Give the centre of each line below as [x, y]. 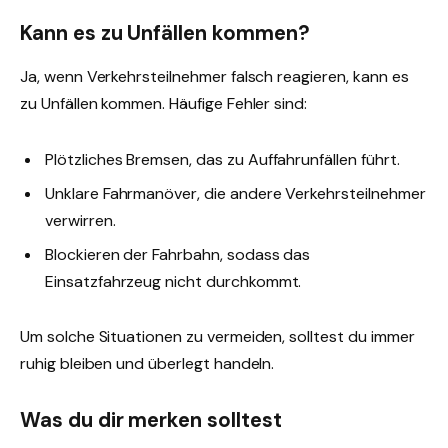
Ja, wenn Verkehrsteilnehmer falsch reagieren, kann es [214, 77]
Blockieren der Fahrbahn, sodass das [178, 254]
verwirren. [80, 220]
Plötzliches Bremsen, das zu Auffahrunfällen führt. [222, 159]
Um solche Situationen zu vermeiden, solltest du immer [217, 336]
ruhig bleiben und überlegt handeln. [147, 363]
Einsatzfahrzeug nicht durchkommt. [173, 281]
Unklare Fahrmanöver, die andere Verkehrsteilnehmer [235, 193]
